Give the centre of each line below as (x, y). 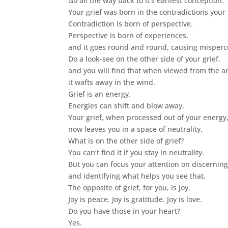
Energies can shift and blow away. (126, 106)
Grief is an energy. (100, 94)
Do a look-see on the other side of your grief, (145, 59)
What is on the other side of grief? (126, 141)
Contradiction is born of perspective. (131, 24)
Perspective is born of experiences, (129, 36)
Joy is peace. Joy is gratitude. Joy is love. (135, 199)
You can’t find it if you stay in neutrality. (136, 153)
